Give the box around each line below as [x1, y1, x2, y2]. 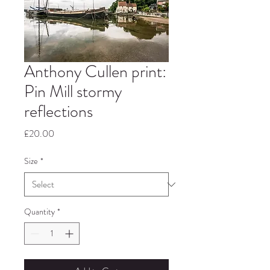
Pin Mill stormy [24, 80, 122, 104]
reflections [24, 99, 93, 124]
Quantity [24, 206, 55, 218]
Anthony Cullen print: [24, 60, 166, 84]
